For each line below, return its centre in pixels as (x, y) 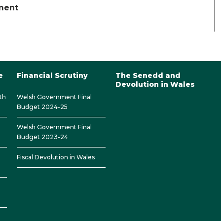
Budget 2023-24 (42, 137)
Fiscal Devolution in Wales (56, 157)
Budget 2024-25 (42, 107)
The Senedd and (148, 75)
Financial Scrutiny (52, 75)
